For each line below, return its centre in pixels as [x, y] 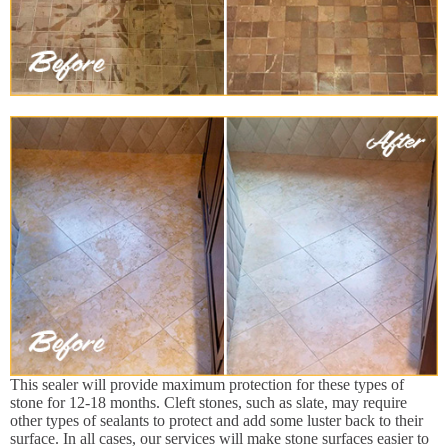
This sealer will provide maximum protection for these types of [207, 384]
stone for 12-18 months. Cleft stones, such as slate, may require [208, 402]
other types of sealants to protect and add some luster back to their [216, 420]
